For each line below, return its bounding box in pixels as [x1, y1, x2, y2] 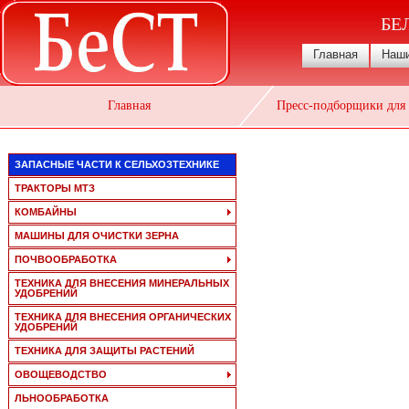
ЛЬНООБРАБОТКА [15, 393, 109, 404]
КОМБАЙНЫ [15, 206, 77, 217]
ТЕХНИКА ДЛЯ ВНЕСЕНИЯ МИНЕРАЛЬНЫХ [15, 278, 229, 288]
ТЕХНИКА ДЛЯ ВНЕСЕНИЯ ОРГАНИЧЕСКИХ [15, 311, 231, 322]
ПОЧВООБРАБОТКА [15, 254, 117, 265]
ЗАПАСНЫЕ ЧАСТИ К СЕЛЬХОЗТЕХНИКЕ [15, 159, 219, 170]
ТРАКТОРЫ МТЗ [15, 183, 95, 194]
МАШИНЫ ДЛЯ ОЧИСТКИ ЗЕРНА [15, 230, 179, 241]
